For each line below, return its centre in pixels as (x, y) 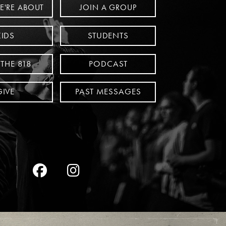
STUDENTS (108, 36)
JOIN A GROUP (108, 7)
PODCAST (108, 64)
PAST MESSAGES (108, 92)
